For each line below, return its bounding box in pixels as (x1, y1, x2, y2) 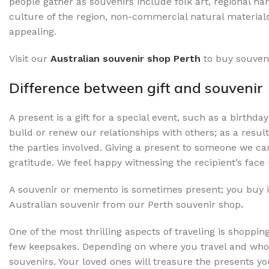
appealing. (9, 25, 56, 37)
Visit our (9, 52, 50, 64)
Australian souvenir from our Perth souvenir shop (9, 198, 241, 210)
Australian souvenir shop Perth (50, 52, 201, 64)
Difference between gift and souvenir (9, 78, 263, 97)
